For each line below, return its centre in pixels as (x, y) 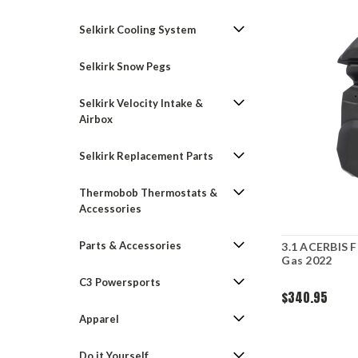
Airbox (96, 119)
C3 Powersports (120, 282)
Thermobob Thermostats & (148, 193)
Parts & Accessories (130, 245)
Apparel (99, 319)
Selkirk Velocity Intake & (141, 103)
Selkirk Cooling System (137, 30)
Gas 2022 (307, 260)
